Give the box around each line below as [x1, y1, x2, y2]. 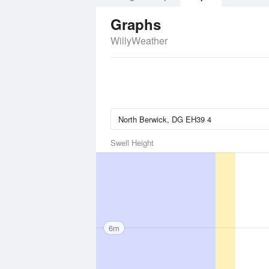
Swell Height [110, 137, 154, 148]
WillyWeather [110, 34, 168, 47]
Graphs [110, 14, 161, 34]
